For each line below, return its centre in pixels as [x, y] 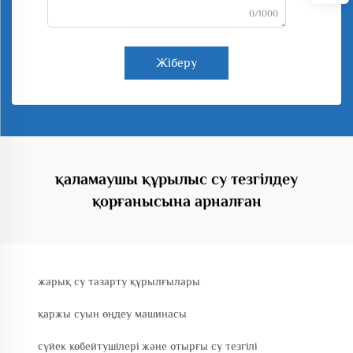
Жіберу [176, 63]
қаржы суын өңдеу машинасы [112, 314]
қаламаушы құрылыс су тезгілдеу [176, 179]
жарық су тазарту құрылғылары [119, 281]
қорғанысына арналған [176, 201]
